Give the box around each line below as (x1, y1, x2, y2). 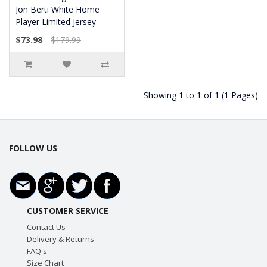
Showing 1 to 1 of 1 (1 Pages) (144, 89, 258, 101)
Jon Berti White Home (15, 4, 100, 15)
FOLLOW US (9, 142, 57, 154)
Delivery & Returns (26, 234, 94, 244)
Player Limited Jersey (15, 16, 96, 27)
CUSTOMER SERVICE (26, 205, 108, 216)
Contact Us (26, 222, 66, 232)
